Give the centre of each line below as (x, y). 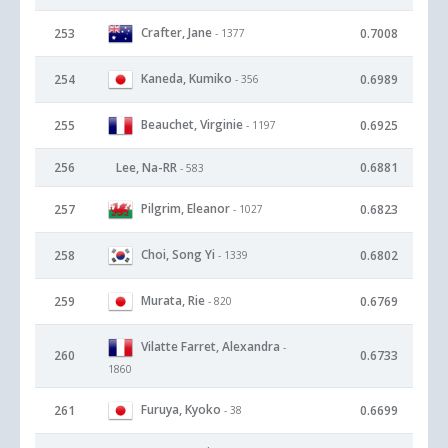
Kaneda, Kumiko (186, 78)
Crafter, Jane (176, 32)
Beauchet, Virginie (192, 124)
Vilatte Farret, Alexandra (210, 346)
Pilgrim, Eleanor (185, 208)
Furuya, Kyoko (181, 409)
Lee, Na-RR (146, 167)
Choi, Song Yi (178, 254)
